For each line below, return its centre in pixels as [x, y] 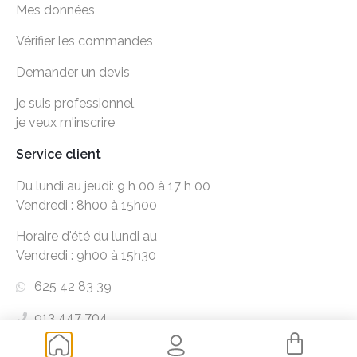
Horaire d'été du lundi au [86, 236]
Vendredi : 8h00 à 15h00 [86, 205]
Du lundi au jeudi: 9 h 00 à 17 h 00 [113, 186]
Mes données [55, 10]
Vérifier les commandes [84, 41]
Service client [59, 154]
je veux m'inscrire [65, 122]
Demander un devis [73, 72]
